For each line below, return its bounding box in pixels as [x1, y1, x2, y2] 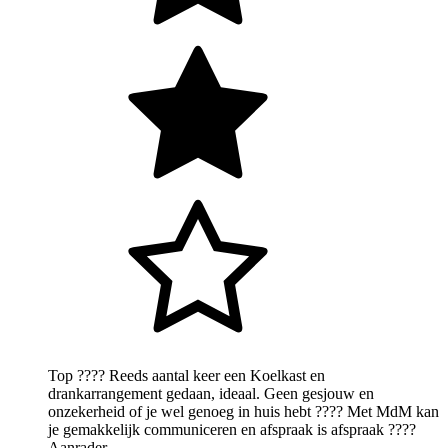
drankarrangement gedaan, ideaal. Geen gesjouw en [48, 385, 374, 403]
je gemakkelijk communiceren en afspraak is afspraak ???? [48, 421, 416, 439]
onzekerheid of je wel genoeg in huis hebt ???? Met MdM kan [48, 403, 439, 421]
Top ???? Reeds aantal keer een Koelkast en [48, 367, 325, 385]
